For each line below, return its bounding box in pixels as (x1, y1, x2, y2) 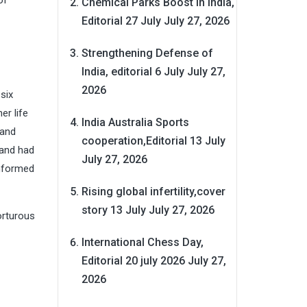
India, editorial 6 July (81, 64, 184, 78)
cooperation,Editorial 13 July (81, 134, 225, 147)
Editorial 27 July (81, 14, 161, 27)
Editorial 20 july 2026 (81, 254, 185, 267)
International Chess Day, (81, 235, 204, 249)
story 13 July (81, 203, 146, 217)
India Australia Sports (81, 115, 189, 129)
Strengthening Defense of (81, 46, 213, 60)
